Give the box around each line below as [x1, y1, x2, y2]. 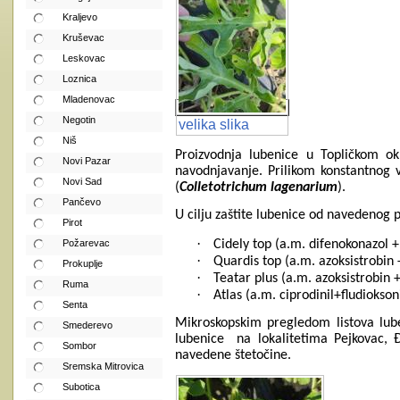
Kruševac [62, 32, 104, 43]
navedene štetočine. [175, 347, 291, 362]
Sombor [62, 340, 96, 351]
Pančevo [62, 196, 101, 207]
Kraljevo [62, 12, 97, 22]
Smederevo [62, 320, 112, 330]
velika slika [179, 116, 249, 132]
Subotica [62, 381, 100, 392]
